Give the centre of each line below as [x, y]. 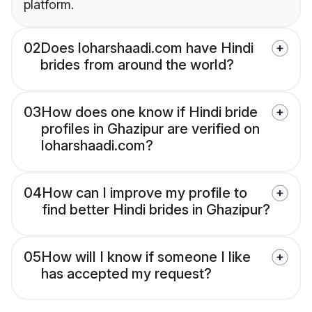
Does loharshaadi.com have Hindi [147, 48]
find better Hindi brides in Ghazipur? [156, 210]
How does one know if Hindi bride [149, 112]
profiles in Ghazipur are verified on [150, 129]
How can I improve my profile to [145, 193]
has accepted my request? [126, 274]
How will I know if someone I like [146, 257]
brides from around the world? [137, 65]
